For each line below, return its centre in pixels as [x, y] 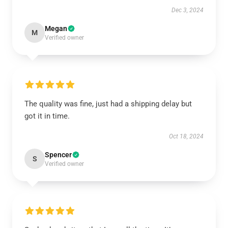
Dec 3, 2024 [188, 10]
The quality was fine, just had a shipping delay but [108, 104]
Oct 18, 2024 [186, 136]
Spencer [58, 155]
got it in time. [47, 116]
